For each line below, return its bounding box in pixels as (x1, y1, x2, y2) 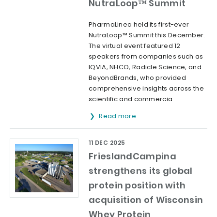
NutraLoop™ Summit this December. (89, 31, 205, 40)
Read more (99, 111, 138, 121)
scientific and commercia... (89, 94, 178, 104)
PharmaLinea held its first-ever (89, 20, 189, 30)
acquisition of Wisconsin (89, 194, 203, 206)
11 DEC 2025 (89, 139, 125, 147)
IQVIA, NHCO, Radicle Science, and (89, 62, 201, 72)
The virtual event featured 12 (89, 41, 181, 51)
